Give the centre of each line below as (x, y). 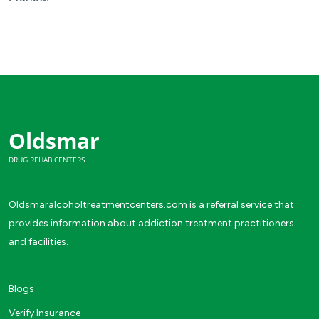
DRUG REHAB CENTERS (47, 160)
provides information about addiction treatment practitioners (151, 224)
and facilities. (38, 242)
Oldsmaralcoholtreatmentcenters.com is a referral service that (151, 205)
